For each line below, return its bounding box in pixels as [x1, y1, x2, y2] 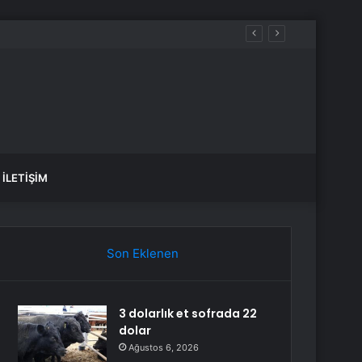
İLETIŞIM [2, 171, 48, 184]
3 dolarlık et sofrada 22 [119, 305, 258, 322]
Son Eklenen [106, 246, 179, 261]
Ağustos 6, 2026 [128, 342, 200, 353]
